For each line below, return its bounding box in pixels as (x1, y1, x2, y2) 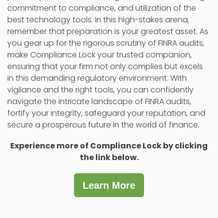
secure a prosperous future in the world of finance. (7, 119, 200, 130)
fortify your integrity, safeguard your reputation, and (7, 107, 205, 119)
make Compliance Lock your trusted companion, (7, 49, 192, 60)
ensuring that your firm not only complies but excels (7, 60, 203, 72)
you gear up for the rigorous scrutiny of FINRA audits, (7, 37, 204, 49)
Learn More (83, 180, 135, 191)
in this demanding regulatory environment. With (7, 72, 187, 84)
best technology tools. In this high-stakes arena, (7, 14, 189, 25)
